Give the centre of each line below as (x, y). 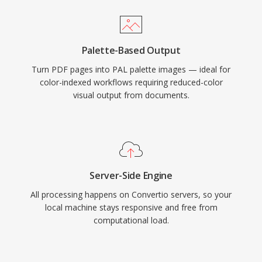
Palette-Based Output (131, 50)
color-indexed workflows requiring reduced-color (131, 82)
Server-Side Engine (131, 175)
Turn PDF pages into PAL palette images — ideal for (131, 69)
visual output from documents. (131, 95)
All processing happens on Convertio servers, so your (131, 194)
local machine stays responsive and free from (131, 207)
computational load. (131, 220)
